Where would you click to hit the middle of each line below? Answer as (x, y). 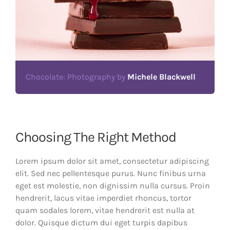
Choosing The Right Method (96, 137)
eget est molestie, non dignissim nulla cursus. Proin (113, 185)
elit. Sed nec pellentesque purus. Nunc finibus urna (111, 173)
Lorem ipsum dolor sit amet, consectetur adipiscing (112, 161)
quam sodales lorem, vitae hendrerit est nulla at (105, 210)
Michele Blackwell (161, 76)
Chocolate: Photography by (76, 76)
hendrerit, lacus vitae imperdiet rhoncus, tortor (103, 198)
